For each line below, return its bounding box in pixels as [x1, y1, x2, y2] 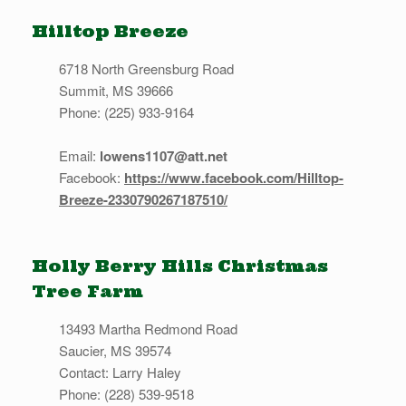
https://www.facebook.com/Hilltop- [124, 168, 343, 188]
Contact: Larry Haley [59, 362, 181, 382]
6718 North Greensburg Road [59, 59, 234, 79]
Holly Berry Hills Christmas [32, 256, 328, 277]
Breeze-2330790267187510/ [59, 189, 227, 210]
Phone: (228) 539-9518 [59, 384, 194, 404]
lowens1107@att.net [100, 146, 227, 167]
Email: [59, 146, 100, 166]
